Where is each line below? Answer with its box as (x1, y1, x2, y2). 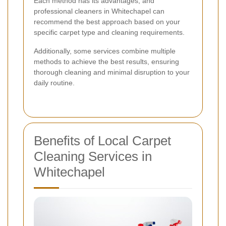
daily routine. (34, 78, 75, 87)
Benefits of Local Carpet (34, 133, 171, 148)
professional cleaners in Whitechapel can (34, 7, 164, 15)
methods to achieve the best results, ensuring (34, 57, 179, 66)
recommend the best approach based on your (34, 17, 180, 26)
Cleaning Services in (34, 148, 152, 164)
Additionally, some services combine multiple (34, 46, 176, 55)
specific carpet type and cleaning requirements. (34, 28, 185, 36)
